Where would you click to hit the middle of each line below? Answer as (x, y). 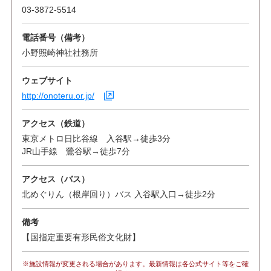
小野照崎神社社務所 (60, 52)
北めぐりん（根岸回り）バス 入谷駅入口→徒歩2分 (118, 194)
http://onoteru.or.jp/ (58, 95)
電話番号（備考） (55, 37)
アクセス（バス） (55, 179)
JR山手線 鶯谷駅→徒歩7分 (76, 151)
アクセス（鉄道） (55, 123)
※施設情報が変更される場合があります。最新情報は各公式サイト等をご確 (135, 263)
